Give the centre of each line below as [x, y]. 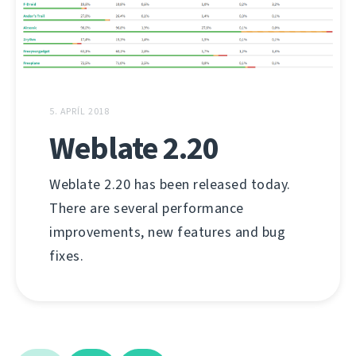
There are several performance [147, 208]
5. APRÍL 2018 [80, 111]
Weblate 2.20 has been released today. [170, 184]
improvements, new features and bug [167, 232]
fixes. [66, 255]
